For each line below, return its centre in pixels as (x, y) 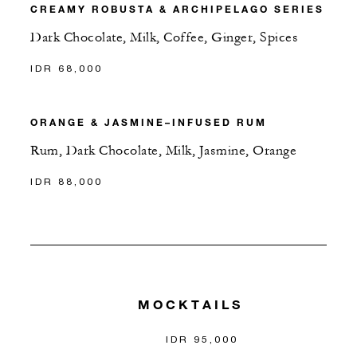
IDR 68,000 (67, 69)
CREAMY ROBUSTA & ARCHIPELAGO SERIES (177, 9)
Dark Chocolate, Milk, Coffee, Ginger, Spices (164, 38)
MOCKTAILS (190, 304)
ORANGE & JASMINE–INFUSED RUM (149, 122)
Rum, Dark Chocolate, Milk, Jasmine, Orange (163, 151)
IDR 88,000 (67, 182)
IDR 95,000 (202, 339)
